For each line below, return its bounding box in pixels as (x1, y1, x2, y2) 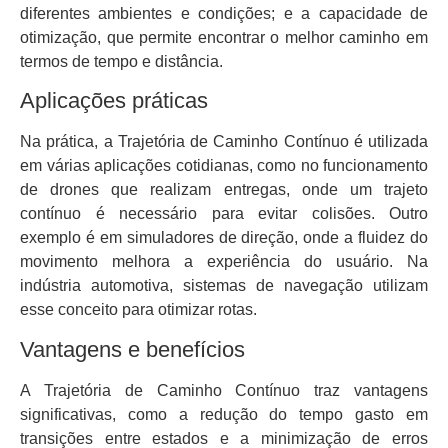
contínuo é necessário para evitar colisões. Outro (20, 205, 428, 223)
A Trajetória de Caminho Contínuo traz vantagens (20, 381, 428, 399)
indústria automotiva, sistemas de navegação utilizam (20, 277, 428, 295)
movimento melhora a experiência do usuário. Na (20, 253, 428, 271)
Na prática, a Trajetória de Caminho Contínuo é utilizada (20, 133, 428, 151)
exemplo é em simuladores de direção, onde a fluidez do (20, 229, 428, 247)
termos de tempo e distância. (20, 52, 223, 70)
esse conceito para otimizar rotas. (20, 301, 257, 319)
